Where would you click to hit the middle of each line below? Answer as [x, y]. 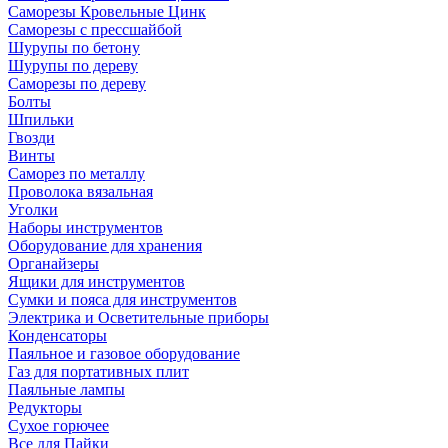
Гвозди [31, 137]
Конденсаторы [57, 335]
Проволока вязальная [80, 191]
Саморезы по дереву [77, 83]
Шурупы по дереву [73, 65]
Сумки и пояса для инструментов [122, 299]
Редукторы [45, 407]
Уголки [33, 209]
